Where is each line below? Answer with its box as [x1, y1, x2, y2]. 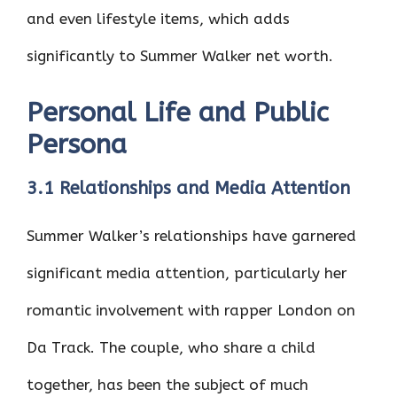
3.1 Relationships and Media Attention [27, 178, 350, 198]
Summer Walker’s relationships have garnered [27, 227, 356, 245]
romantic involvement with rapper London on [27, 301, 355, 319]
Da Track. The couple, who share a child [27, 339, 315, 356]
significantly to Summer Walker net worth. [27, 46, 333, 65]
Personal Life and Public [27, 97, 329, 128]
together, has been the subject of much [27, 376, 308, 393]
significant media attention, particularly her [27, 264, 347, 282]
